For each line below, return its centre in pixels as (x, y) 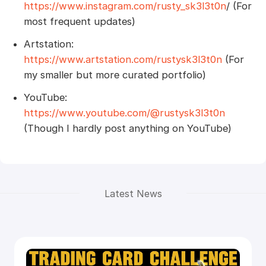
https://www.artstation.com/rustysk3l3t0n (123, 60)
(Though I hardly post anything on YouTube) (127, 128)
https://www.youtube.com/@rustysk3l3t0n (124, 113)
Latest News (133, 193)
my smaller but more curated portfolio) (115, 75)
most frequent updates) (79, 22)
